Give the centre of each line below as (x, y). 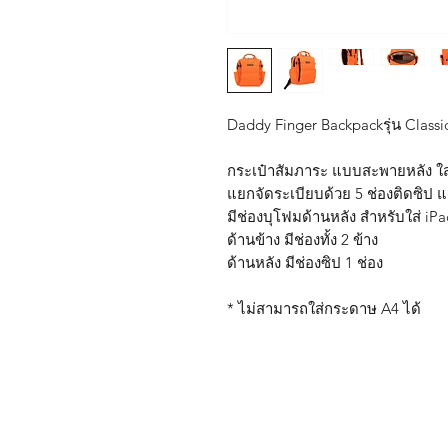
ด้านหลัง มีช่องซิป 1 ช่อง (305, 262)
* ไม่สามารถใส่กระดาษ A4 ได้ (324, 308)
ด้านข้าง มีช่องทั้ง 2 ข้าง (302, 239)
